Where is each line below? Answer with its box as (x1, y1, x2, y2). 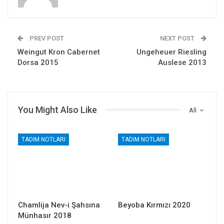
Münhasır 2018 (18, 210, 71, 220)
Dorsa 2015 (17, 57, 58, 67)
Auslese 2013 (158, 57, 206, 67)
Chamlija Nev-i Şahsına (18, 200, 100, 209)
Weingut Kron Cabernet (17, 47, 100, 56)
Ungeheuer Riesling (136, 47, 206, 56)
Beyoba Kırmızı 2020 (118, 200, 190, 209)
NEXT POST (160, 34, 196, 42)
